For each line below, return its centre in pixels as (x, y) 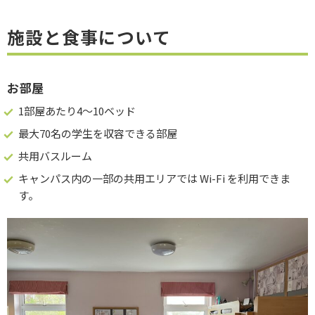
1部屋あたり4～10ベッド (77, 110)
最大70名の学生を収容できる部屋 (98, 133)
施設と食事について (89, 36)
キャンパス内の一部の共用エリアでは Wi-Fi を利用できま (154, 178)
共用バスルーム (55, 155)
